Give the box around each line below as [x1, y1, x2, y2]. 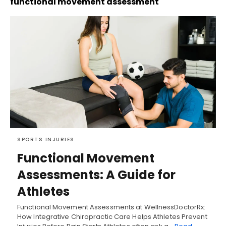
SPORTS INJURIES [17, 135, 75, 143]
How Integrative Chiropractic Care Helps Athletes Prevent [17, 211, 207, 221]
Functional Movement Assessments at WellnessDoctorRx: [17, 202, 206, 212]
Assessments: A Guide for [17, 166, 176, 183]
